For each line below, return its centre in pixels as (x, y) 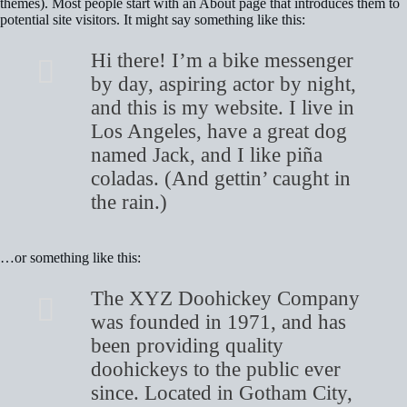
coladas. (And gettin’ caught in (221, 178)
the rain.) (129, 202)
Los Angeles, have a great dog (219, 131)
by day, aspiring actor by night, (223, 84)
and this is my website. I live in (223, 107)
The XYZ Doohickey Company (225, 298)
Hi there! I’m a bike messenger (222, 60)
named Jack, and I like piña (207, 154)
